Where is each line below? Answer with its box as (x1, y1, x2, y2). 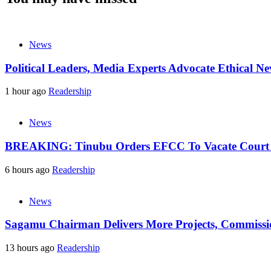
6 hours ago (5, 164, 52, 175)
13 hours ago (5, 243, 57, 253)
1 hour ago (5, 86, 48, 97)
